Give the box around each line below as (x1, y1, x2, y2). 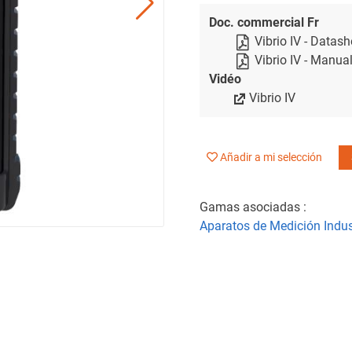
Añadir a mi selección (220, 150, 322, 163)
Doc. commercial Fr (209, 14, 319, 30)
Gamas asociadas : (200, 199, 306, 214)
